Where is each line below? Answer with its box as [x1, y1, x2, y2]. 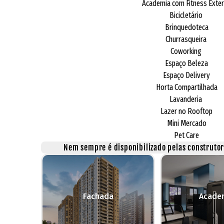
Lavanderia [169, 94, 203, 104]
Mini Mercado [166, 118, 206, 128]
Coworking [170, 46, 203, 56]
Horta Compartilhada [155, 82, 217, 92]
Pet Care [174, 130, 199, 140]
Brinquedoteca [164, 22, 208, 32]
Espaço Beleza [165, 58, 208, 68]
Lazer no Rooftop [160, 106, 212, 116]
